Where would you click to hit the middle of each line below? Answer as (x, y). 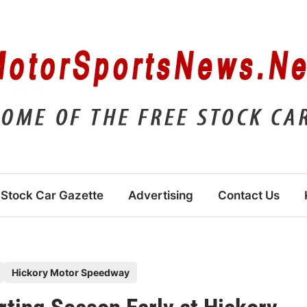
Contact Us (249, 195)
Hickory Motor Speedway (71, 273)
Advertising (161, 195)
